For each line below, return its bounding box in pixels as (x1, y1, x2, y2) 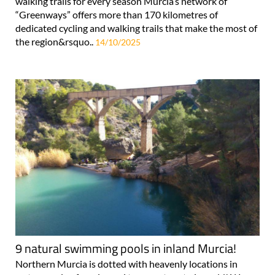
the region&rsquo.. (15, 35, 95, 47)
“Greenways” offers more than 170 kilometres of (15, 8, 218, 20)
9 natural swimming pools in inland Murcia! (15, 238, 236, 258)
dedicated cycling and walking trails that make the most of (15, 21, 257, 34)
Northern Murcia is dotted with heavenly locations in (15, 257, 238, 269)
